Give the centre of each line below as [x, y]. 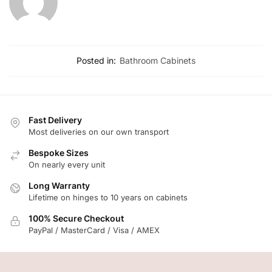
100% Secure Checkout [76, 218]
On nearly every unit [67, 164]
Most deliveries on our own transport [99, 131]
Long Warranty [59, 185]
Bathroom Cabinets [158, 60]
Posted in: [96, 60]
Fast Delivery [55, 120]
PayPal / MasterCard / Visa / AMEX [94, 230]
